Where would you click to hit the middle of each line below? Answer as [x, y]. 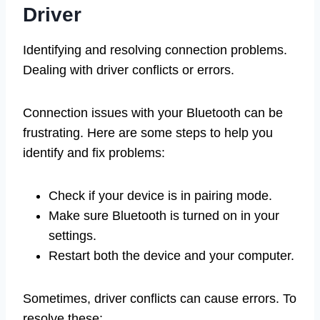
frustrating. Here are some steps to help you [148, 132]
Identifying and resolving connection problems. [155, 50]
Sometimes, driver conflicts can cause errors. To [160, 298]
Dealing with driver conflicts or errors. [129, 70]
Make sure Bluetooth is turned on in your [164, 215]
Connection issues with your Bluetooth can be [153, 112]
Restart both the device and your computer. [171, 255]
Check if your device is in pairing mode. [160, 195]
